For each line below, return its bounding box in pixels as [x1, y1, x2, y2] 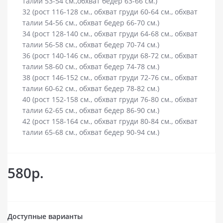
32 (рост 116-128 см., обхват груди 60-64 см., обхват [22, 7, 198, 16]
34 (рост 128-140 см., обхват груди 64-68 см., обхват [22, 29, 198, 38]
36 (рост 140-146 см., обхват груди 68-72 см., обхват [22, 51, 198, 60]
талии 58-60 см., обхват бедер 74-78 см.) [22, 62, 159, 71]
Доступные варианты [7, 212, 83, 221]
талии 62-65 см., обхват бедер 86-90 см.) [22, 106, 159, 115]
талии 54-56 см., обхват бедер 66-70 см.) [22, 18, 159, 27]
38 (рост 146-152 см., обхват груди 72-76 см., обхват [22, 73, 198, 82]
